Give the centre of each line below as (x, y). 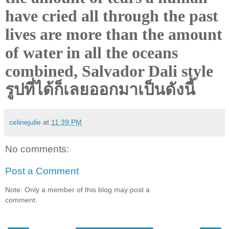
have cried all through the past (112, 16)
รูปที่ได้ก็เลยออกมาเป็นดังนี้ (100, 89)
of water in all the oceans (91, 52)
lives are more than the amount (114, 34)
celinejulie (25, 122)
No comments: (37, 149)
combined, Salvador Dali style (109, 71)
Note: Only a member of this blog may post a (77, 189)
